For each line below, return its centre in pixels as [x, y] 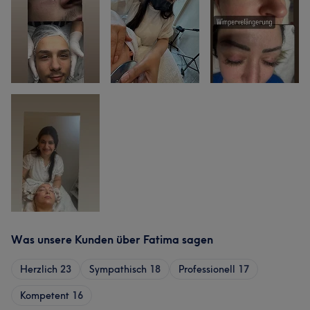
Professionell [207, 269]
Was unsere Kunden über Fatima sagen [112, 239]
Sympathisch [118, 269]
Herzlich [39, 269]
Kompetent [45, 295]
